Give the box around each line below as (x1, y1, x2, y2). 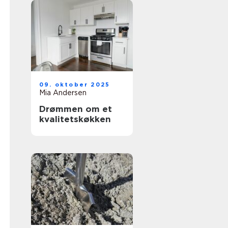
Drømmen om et (39, 104, 112, 114)
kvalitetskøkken (39, 114, 111, 124)
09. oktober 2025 (39, 81, 110, 88)
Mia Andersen (39, 89, 87, 97)
